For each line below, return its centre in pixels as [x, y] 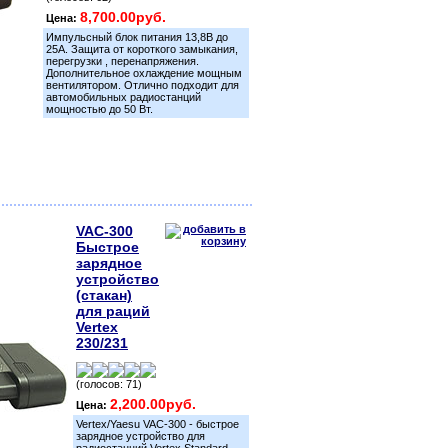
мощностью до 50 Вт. [99, 109]
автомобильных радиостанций [123, 97]
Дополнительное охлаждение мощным [144, 73]
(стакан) [104, 295]
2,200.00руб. [153, 404]
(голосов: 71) [109, 384]
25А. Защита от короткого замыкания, [142, 49]
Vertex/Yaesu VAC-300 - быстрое [157, 424]
